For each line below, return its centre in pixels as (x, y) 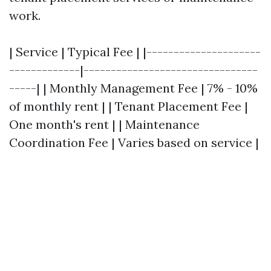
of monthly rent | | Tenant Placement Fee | (129, 106)
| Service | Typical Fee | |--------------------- (135, 52)
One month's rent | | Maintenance (104, 124)
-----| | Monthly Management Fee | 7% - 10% (133, 88)
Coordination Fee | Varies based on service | (134, 142)
